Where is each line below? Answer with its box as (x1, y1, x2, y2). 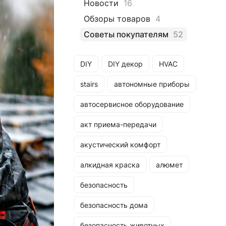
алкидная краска (80, 160, 140, 169)
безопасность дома (80, 200, 148, 209)
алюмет (156, 160, 183, 169)
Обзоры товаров (84, 14, 150, 24)
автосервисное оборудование (80, 99, 184, 108)
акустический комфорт (80, 140, 160, 149)
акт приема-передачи (80, 120, 156, 129)
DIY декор (108, 59, 143, 68)
